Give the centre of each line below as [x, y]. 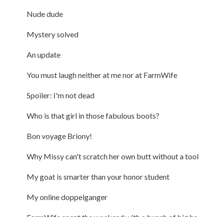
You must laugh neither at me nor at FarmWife [102, 75]
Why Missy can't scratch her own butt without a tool [112, 156]
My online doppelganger [67, 197]
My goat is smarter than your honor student [98, 176]
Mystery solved [52, 34]
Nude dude [45, 14]
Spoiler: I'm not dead [60, 95]
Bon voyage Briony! [59, 136]
